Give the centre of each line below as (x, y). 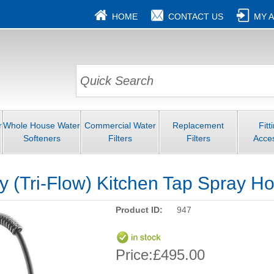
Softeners (42, 139)
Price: (134, 255)
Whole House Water (42, 126)
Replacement (198, 126)
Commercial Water (120, 126)
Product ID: (139, 210)
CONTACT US (195, 17)
